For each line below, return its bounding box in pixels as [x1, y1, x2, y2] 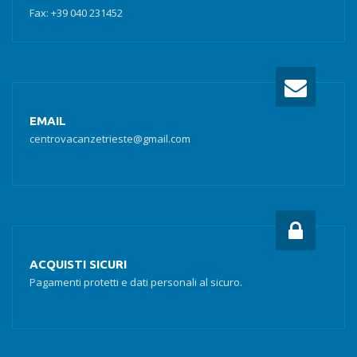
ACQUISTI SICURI [29, 257, 127, 271]
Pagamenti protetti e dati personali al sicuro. [29, 275, 242, 289]
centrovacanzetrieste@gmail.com [29, 131, 190, 146]
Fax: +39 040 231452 [29, 6, 123, 20]
